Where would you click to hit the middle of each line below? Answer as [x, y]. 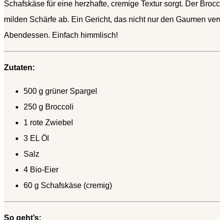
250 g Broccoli [49, 107]
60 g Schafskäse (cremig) [68, 186]
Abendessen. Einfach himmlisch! [61, 35]
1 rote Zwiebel [48, 123]
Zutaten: [19, 68]
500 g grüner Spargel [60, 91]
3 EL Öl [36, 138]
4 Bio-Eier [41, 170]
